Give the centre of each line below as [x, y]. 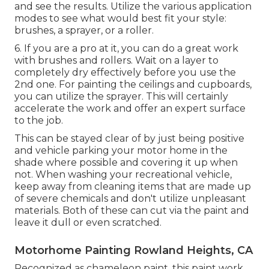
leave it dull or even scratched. [88, 223]
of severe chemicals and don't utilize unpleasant [130, 199]
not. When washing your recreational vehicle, [123, 175]
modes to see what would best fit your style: [120, 19]
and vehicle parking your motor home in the [121, 151]
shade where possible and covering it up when [126, 163]
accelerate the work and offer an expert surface [130, 109]
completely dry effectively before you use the [125, 73]
